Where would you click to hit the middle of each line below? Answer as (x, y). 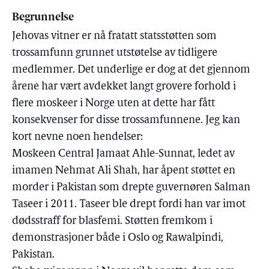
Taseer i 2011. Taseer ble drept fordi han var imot (129, 204)
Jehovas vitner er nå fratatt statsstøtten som (114, 36)
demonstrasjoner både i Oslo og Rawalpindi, (118, 238)
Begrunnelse (43, 18)
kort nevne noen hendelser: (77, 137)
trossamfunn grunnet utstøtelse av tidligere (115, 53)
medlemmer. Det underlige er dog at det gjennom (131, 70)
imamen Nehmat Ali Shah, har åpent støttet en (124, 171)
